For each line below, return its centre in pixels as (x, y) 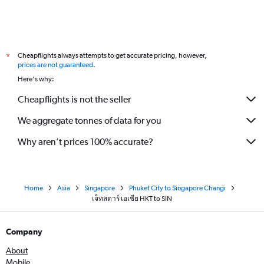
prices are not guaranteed (55, 65)
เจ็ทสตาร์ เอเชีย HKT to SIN (132, 199)
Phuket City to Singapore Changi (177, 188)
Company (24, 232)
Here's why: (36, 79)
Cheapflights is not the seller (74, 99)
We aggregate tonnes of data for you (90, 120)
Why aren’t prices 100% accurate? (85, 141)
